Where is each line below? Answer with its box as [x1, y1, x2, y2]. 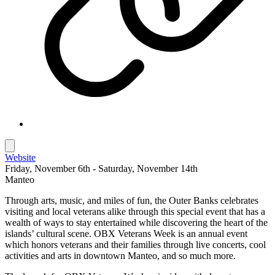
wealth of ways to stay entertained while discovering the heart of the [5, 217, 268, 228]
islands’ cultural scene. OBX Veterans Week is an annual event [5, 228, 247, 239]
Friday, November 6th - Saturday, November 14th [5, 163, 198, 174]
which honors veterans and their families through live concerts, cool [5, 239, 266, 250]
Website [5, 152, 36, 163]
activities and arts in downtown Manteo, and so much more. [5, 250, 236, 261]
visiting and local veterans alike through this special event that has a [5, 206, 265, 217]
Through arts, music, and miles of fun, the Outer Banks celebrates [5, 195, 258, 206]
